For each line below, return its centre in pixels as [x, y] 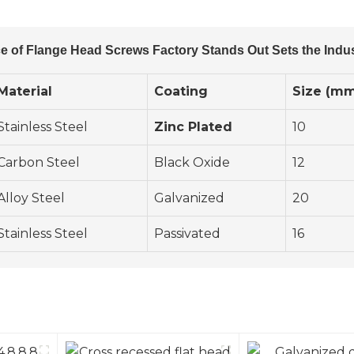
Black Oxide [192, 163]
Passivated [187, 234]
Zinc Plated [193, 127]
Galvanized [189, 198]
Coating [181, 92]
